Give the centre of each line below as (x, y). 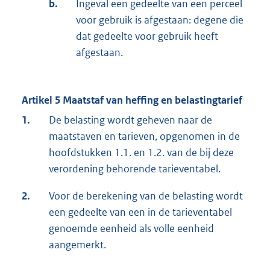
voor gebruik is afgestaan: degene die (160, 20)
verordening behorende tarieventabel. (135, 169)
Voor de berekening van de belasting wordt (146, 196)
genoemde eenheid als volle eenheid (131, 229)
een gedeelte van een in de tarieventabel (140, 212)
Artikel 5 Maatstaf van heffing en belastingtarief (132, 100)
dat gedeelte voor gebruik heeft (147, 36)
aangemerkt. (77, 245)
